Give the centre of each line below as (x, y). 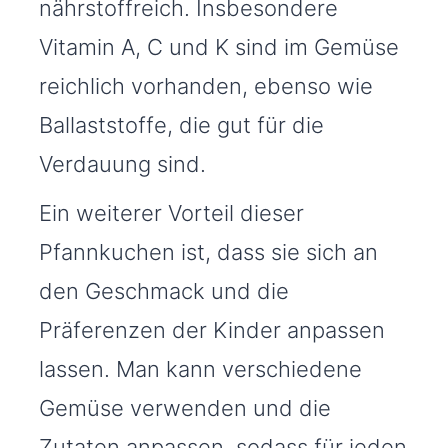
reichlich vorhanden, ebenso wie (206, 86)
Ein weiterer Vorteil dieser (171, 213)
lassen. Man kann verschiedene (200, 369)
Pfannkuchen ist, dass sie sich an (208, 252)
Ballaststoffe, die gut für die (181, 125)
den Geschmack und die (164, 291)
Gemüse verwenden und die (185, 408)
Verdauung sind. (122, 164)
